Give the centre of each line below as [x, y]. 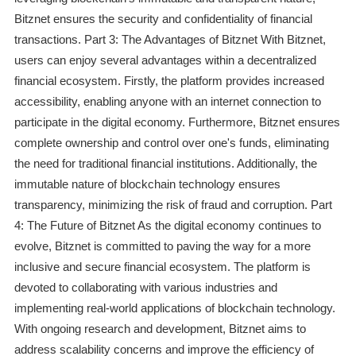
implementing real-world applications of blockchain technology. [174, 308]
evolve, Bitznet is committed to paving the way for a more [162, 246]
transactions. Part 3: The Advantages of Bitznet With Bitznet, [170, 40]
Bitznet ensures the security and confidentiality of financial [163, 19]
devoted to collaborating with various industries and [145, 288]
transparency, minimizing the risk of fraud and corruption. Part [173, 205]
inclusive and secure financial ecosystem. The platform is [162, 267]
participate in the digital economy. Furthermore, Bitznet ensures [177, 122]
